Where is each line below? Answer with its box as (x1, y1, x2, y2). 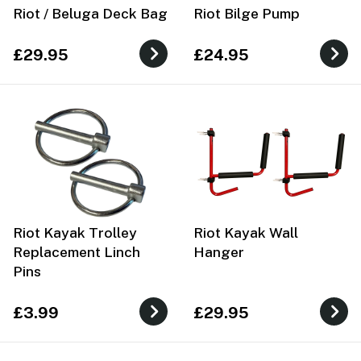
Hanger (193, 243, 244, 261)
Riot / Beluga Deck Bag (13, 5, 168, 23)
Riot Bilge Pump (193, 5, 300, 23)
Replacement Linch (13, 243, 140, 261)
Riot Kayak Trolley (13, 224, 137, 242)
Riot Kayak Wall (193, 224, 298, 242)
